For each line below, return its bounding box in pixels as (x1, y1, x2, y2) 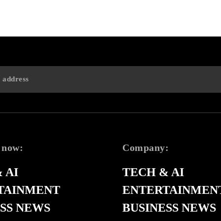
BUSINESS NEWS (122, 201, 216, 214)
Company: (122, 142, 169, 153)
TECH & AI (122, 165, 184, 179)
